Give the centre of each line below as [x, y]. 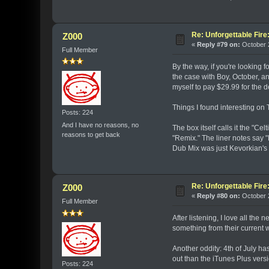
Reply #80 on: [219, 196]
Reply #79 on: [219, 45]
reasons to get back [91, 134]
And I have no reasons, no [101, 125]
